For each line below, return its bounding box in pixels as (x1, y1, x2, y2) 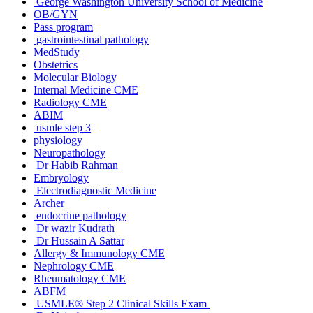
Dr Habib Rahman (34, 159, 118, 171)
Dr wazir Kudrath (34, 221, 115, 234)
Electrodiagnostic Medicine (34, 184, 156, 196)
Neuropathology (34, 146, 105, 159)
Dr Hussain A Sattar (34, 234, 124, 247)
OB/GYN (34, 8, 78, 20)
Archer (34, 196, 64, 209)
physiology (34, 133, 82, 146)
